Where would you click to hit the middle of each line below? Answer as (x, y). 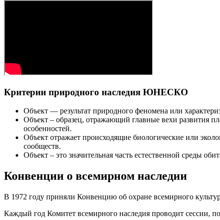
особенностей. (48, 129)
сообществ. (42, 146)
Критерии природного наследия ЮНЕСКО (96, 92)
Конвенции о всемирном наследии (96, 176)
